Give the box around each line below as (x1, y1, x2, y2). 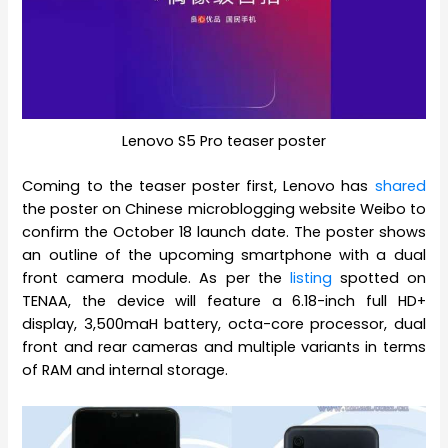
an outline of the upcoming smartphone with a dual (22, 245, 426, 266)
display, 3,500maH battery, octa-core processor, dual (22, 314, 426, 335)
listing (289, 268, 332, 289)
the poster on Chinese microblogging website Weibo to (22, 199, 426, 220)
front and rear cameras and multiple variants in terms (22, 337, 426, 358)
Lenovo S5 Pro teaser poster (122, 131, 326, 152)
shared (374, 176, 426, 197)
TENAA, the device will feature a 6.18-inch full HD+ (22, 291, 426, 312)
